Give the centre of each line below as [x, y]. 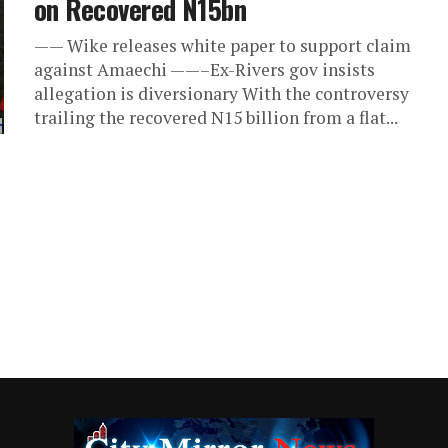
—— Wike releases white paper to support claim [222, 46]
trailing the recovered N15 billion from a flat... [216, 118]
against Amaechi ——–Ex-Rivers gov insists [204, 70]
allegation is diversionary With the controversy [221, 94]
